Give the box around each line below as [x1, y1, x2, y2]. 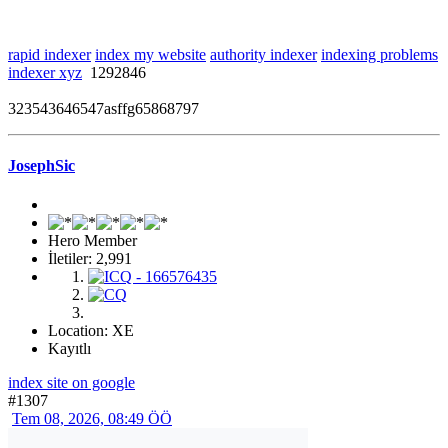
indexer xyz [8, 63, 82, 81]
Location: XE [48, 322, 134, 340]
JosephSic [8, 156, 75, 174]
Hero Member [48, 232, 137, 250]
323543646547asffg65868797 [8, 99, 199, 117]
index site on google [8, 374, 135, 392]
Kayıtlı [48, 340, 91, 358]
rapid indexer [8, 45, 91, 63]
